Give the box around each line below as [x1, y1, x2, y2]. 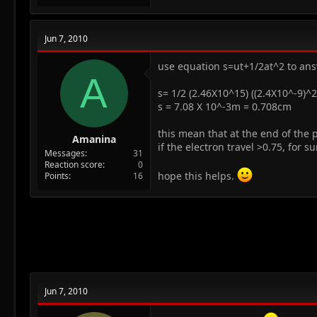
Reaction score [45, 158, 103, 171]
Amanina [71, 132, 116, 146]
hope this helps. [158, 168, 237, 183]
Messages [45, 146, 85, 159]
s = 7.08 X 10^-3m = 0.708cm [158, 99, 292, 113]
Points [45, 169, 69, 182]
